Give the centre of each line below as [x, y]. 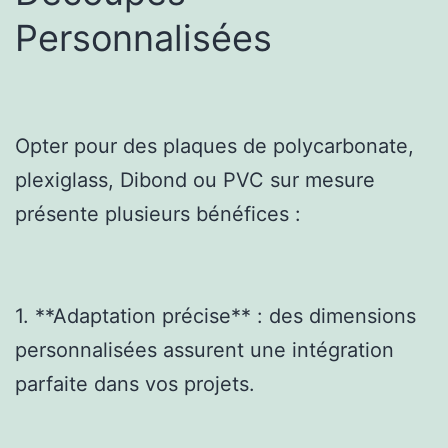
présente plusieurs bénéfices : [158, 213]
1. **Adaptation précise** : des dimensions [215, 315]
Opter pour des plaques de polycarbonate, [214, 145]
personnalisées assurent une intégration [204, 349]
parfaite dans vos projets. [135, 383]
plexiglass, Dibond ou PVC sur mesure [195, 179]
